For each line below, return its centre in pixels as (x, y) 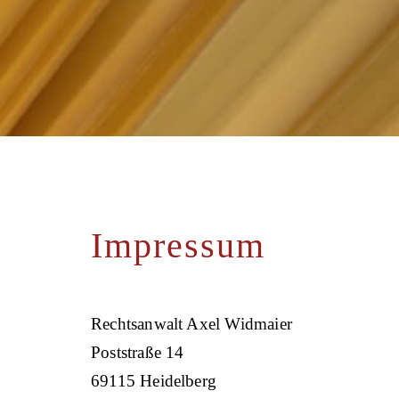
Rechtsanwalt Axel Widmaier (194, 323)
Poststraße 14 (140, 352)
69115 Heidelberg (154, 380)
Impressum (178, 245)
